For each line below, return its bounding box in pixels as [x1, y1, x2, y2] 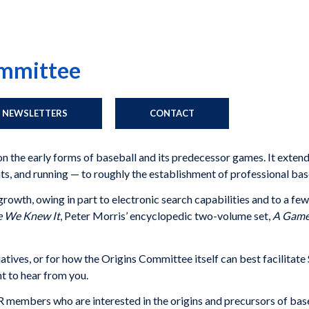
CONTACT [150, 108, 195, 119]
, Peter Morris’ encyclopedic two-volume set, [60, 209, 272, 223]
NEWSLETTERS [2, 108, 68, 119]
